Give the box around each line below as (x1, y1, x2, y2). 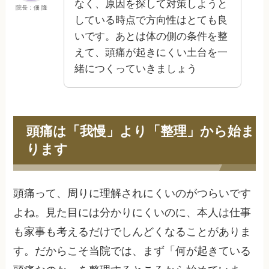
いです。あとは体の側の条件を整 (74, 30, 228, 42)
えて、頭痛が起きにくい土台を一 (74, 46, 228, 58)
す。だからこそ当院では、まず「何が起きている (13, 245, 252, 258)
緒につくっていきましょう (74, 62, 198, 74)
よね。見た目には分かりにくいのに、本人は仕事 (13, 207, 252, 219)
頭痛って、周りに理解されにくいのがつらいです (13, 187, 252, 200)
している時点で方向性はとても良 (74, 14, 228, 26)
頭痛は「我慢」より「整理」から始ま (26, 121, 255, 141)
